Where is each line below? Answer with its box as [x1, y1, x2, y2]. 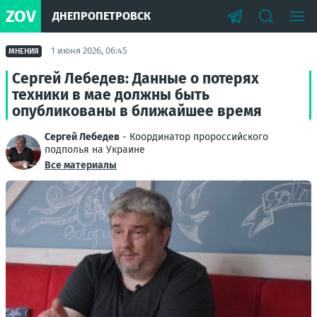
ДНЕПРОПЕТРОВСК [52, 9, 151, 23]
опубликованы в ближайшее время [12, 102, 262, 120]
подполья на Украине [45, 144, 145, 156]
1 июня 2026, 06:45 [51, 45, 127, 56]
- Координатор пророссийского [120, 131, 268, 143]
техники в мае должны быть [12, 86, 209, 104]
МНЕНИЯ [8, 46, 39, 56]
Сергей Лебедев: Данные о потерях [12, 69, 259, 88]
